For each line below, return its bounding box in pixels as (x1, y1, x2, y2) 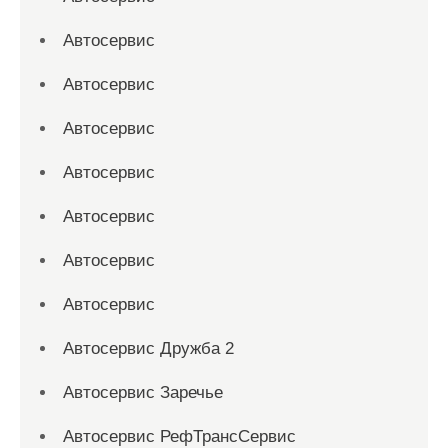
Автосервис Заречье (63, 382, 223, 402)
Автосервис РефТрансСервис (63, 426, 296, 446)
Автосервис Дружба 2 (63, 338, 234, 358)
